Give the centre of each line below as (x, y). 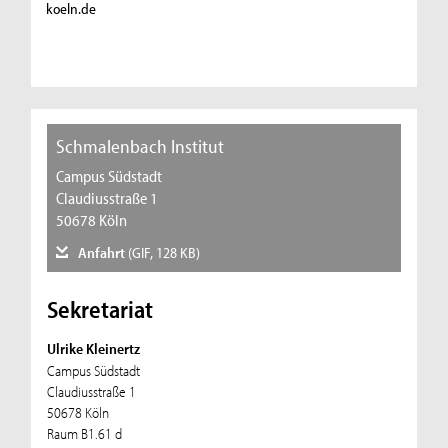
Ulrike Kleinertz (93, 349)
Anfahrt (102, 253)
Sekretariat (99, 309)
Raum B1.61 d (84, 434)
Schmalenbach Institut (139, 146)
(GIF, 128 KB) (164, 253)
